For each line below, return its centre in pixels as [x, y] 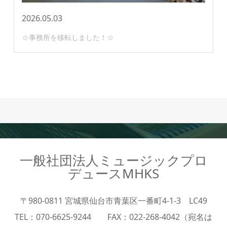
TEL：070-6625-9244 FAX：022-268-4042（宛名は [113, 217]
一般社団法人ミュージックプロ [113, 160]
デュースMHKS [113, 174]
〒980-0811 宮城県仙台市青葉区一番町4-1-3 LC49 [113, 201]
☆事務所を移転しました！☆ [68, 37]
